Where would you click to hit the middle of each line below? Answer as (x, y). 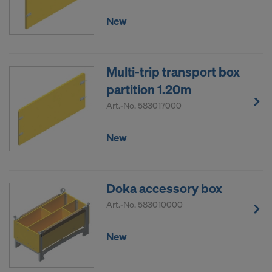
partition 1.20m (149, 90)
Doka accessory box (164, 189)
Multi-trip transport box (173, 72)
